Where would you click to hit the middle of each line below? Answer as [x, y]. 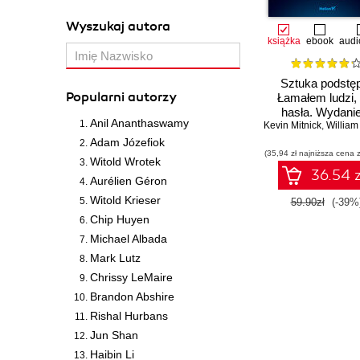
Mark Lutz [115, 258]
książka [284, 41]
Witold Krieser [125, 200]
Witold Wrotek [125, 162]
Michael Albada [129, 239]
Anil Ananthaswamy [139, 123]
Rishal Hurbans [129, 316]
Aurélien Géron [129, 181]
